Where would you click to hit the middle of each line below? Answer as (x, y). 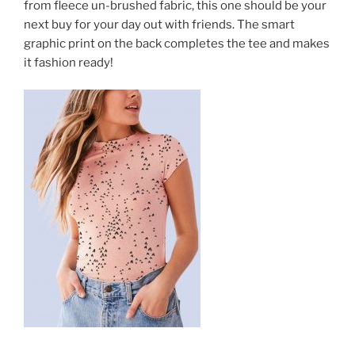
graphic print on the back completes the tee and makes (177, 43)
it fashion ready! (69, 62)
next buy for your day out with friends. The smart (159, 24)
